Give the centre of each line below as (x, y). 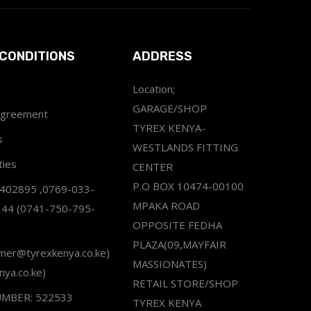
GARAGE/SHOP (170, 108)
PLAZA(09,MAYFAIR (179, 244)
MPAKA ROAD (166, 205)
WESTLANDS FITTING (185, 147)
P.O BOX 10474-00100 (188, 186)
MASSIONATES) (170, 263)
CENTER (153, 166)
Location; (154, 89)
